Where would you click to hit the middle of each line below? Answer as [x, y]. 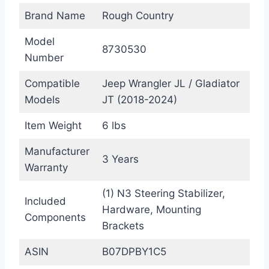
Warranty [46, 167]
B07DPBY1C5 [134, 251]
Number [44, 57]
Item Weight [53, 125]
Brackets [123, 225]
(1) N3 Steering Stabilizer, [163, 193]
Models [42, 99]
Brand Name [55, 15]
